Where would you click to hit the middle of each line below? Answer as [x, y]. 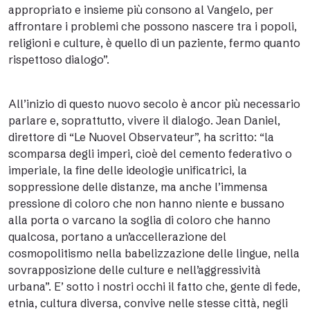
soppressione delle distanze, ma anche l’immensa [138, 187]
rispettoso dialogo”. [59, 60]
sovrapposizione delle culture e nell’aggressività [135, 270]
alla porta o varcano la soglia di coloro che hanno [139, 220]
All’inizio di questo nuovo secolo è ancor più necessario [154, 104]
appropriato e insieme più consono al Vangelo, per [141, 10]
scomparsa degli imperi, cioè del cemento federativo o [150, 154]
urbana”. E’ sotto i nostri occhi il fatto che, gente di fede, [154, 286]
